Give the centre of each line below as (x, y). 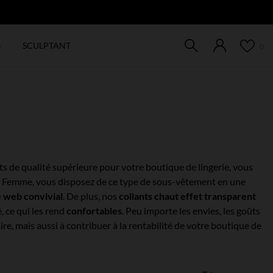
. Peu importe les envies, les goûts (191, 211)
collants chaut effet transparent (187, 196)
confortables (94, 211)
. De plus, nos (91, 196)
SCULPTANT (47, 45)
